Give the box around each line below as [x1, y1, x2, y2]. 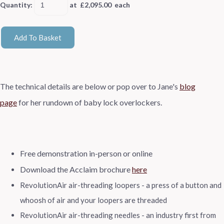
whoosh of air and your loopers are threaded [20, 195, 167, 204]
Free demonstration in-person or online [20, 148, 152, 158]
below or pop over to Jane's [84, 81, 179, 91]
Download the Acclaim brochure [20, 164, 132, 174]
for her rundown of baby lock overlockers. [17, 97, 162, 107]
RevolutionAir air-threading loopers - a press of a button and [20, 180, 221, 189]
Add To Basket [14, 33, 61, 42]
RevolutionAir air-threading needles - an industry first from [20, 210, 216, 219]
